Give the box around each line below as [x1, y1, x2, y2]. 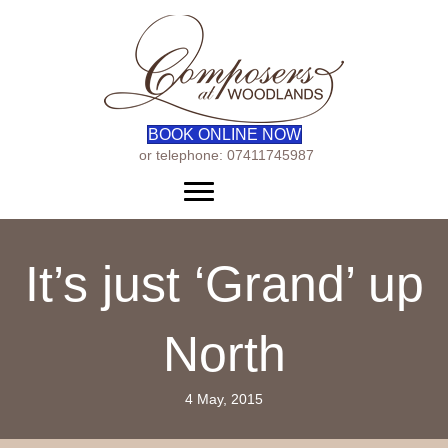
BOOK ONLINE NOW [147, 126, 301, 143]
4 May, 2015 [185, 391, 263, 407]
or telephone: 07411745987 [134, 147, 314, 163]
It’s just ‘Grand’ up [24, 256, 424, 312]
